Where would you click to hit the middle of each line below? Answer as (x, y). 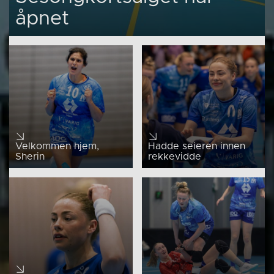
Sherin (30, 157)
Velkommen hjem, (57, 146)
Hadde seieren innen (196, 146)
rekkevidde (174, 157)
